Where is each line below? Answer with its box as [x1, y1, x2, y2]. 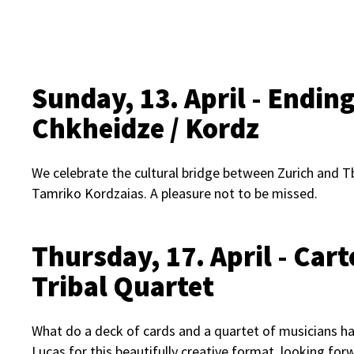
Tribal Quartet [32, 269, 214, 304]
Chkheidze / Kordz [32, 111, 259, 146]
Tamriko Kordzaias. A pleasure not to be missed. [32, 184, 318, 202]
